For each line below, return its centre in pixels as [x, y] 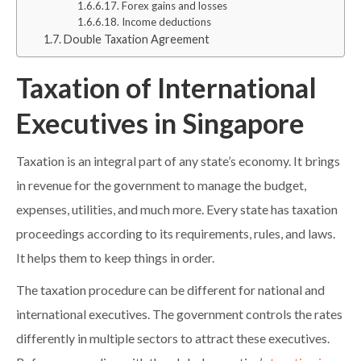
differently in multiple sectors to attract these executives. [173, 339]
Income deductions [167, 23]
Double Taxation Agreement [136, 40]
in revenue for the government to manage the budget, [161, 186]
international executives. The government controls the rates [179, 315]
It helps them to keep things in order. [115, 258]
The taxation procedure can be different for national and [170, 290]
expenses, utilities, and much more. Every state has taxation [177, 210]
